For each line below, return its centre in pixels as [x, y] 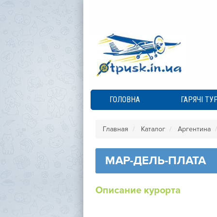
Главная [115, 129]
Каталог [153, 129]
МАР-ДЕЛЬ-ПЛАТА [155, 161]
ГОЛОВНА [125, 100]
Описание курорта [138, 190]
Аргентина [194, 129]
